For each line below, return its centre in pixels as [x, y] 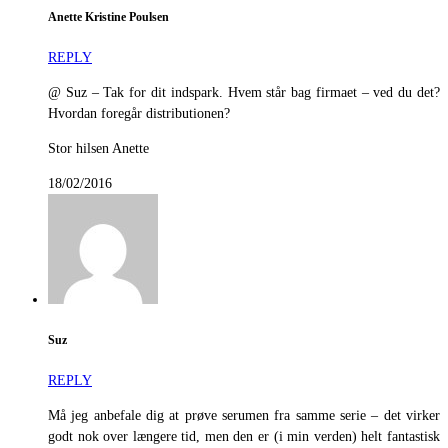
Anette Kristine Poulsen [108, 18]
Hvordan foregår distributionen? [139, 114]
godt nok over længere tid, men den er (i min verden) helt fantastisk [244, 437]
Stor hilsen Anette [98, 149]
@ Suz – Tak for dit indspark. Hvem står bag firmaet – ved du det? [244, 93]
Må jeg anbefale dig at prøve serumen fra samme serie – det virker [244, 416]
